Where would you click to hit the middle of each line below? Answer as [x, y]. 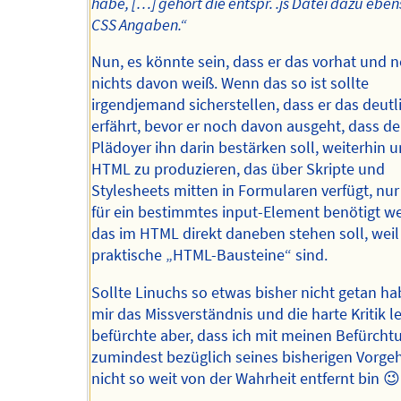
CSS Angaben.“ [139, 25]
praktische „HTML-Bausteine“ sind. [210, 256]
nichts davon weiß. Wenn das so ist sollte [230, 84]
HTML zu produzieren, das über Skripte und [239, 170]
